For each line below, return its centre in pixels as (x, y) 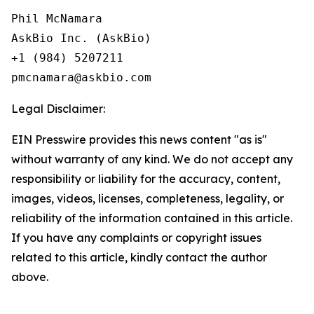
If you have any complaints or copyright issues (136, 238)
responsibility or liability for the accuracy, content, (146, 179)
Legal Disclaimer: (58, 109)
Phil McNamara (57, 19)
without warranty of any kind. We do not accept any (152, 159)
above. (30, 277)
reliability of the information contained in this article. (152, 218)
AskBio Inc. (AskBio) (81, 38)
